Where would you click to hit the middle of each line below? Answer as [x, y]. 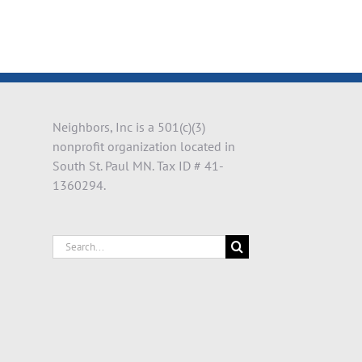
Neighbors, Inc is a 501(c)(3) [128, 127]
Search [70, 244]
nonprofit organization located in [143, 147]
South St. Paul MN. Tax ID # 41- [138, 166]
